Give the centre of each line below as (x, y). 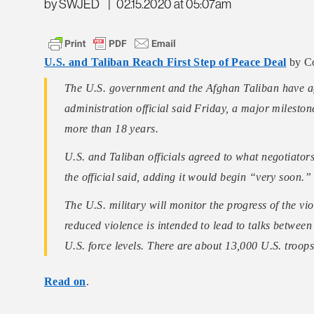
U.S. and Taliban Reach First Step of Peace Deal (165, 62)
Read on (65, 281)
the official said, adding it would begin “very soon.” (187, 177)
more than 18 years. (111, 129)
